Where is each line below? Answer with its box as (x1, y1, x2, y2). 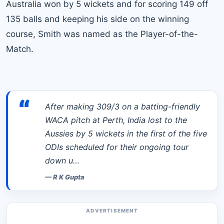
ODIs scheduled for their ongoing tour (45, 142, 188, 152)
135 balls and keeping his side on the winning (6, 14, 189, 24)
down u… (45, 155, 79, 166)
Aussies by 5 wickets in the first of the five (45, 128, 207, 139)
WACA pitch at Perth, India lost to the (45, 115, 187, 125)
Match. (6, 44, 33, 54)
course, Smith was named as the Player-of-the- (6, 29, 198, 39)
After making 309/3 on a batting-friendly (45, 101, 200, 112)
